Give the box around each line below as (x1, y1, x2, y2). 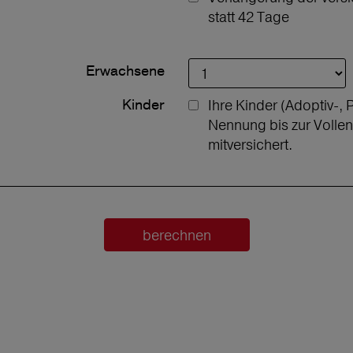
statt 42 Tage (208, 8, 289, 26)
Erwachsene (86, 62, 165, 80)
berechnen (142, 226, 211, 244)
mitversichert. (208, 136, 292, 154)
